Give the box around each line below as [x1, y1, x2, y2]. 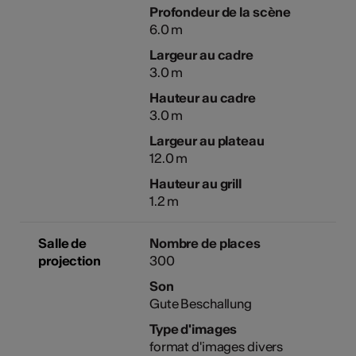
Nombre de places [149, 235, 261, 252]
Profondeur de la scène [149, 4, 292, 21]
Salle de [38, 235, 87, 252]
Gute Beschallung [149, 296, 252, 312]
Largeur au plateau [149, 133, 265, 149]
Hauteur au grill [149, 176, 242, 192]
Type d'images [149, 321, 238, 338]
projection [38, 253, 101, 269]
